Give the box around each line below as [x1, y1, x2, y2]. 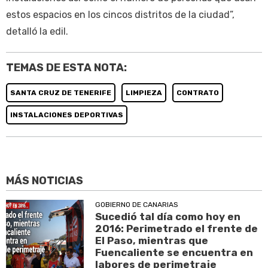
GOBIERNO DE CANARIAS [95, 200, 179, 209]
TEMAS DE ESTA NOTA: [6, 61, 127, 75]
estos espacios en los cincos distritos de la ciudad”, [6, 9, 234, 21]
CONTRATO [176, 89, 219, 98]
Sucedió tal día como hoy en [95, 210, 241, 223]
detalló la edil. [6, 26, 68, 38]
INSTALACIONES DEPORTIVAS [10, 111, 123, 120]
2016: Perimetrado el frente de [95, 222, 258, 234]
